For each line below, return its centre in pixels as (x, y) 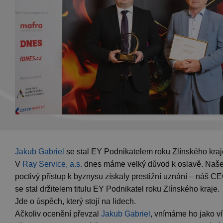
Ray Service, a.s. (52, 164)
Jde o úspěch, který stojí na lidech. (75, 201)
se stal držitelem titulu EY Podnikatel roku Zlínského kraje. (117, 189)
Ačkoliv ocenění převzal (58, 214)
